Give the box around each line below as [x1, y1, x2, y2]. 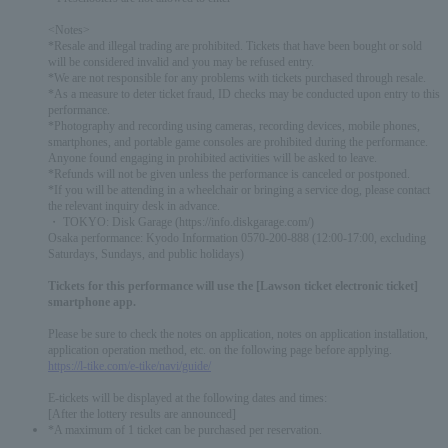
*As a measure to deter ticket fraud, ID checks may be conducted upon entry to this [48, 88, 440, 102]
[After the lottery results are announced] [48, 408, 236, 422]
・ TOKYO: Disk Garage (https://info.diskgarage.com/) [48, 216, 314, 230]
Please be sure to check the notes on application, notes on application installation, [48, 328, 428, 342]
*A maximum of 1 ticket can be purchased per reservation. [48, 424, 322, 438]
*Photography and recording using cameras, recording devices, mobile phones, [48, 120, 420, 134]
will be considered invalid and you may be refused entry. [48, 56, 314, 70]
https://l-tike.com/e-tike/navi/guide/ [48, 360, 211, 374]
